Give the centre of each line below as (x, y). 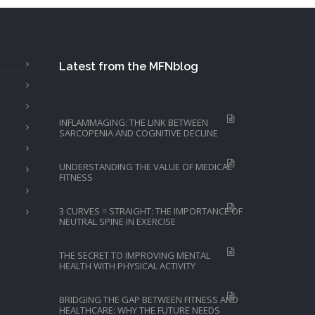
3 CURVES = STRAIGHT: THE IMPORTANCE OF (150, 211)
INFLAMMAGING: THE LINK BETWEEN (133, 122)
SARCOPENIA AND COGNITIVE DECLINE (138, 133)
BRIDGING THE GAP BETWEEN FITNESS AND (148, 300)
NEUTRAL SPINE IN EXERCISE (117, 221)
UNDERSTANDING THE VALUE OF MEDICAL (145, 167)
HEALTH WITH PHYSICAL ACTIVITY (128, 266)
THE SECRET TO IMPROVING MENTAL (134, 255)
